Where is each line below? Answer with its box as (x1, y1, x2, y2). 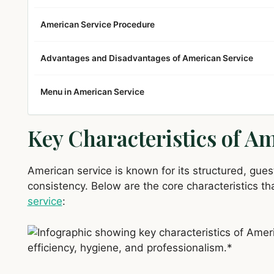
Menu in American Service (40, 87, 144, 97)
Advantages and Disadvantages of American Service (40, 53, 253, 64)
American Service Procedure (40, 20, 155, 30)
